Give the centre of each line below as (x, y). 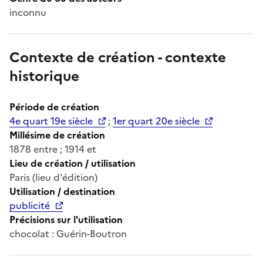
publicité (30, 205)
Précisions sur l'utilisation (66, 219)
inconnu (28, 12)
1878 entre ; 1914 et (53, 149)
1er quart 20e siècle (156, 121)
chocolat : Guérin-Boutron (68, 233)
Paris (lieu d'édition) (53, 177)
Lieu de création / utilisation (73, 163)
